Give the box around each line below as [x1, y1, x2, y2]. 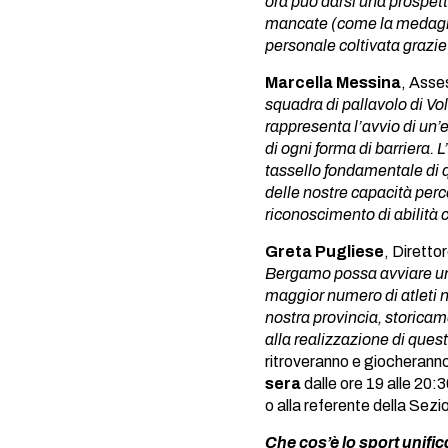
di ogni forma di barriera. [265, 140, 434, 157]
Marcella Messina [265, 74, 401, 91]
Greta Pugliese [265, 243, 384, 260]
